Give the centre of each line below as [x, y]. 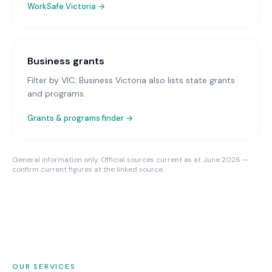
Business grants [66, 61]
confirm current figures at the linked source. [88, 169]
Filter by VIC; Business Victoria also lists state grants [131, 80]
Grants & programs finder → [80, 118]
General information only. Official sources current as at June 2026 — [130, 160]
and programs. [56, 93]
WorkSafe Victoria [62, 6]
